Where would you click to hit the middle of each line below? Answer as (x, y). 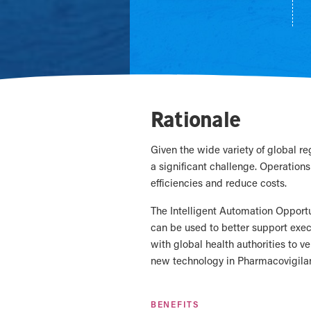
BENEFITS (175, 304)
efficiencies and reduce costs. (219, 183)
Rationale (195, 119)
